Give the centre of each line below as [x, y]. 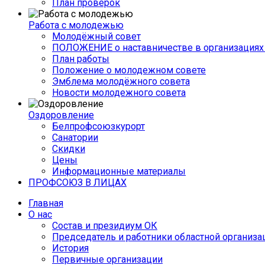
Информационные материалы [119, 172]
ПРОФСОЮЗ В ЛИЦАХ [77, 183]
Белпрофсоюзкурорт [98, 127]
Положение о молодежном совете [129, 70]
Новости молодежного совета [119, 93]
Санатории [75, 138]
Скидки [69, 149]
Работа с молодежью [76, 25]
